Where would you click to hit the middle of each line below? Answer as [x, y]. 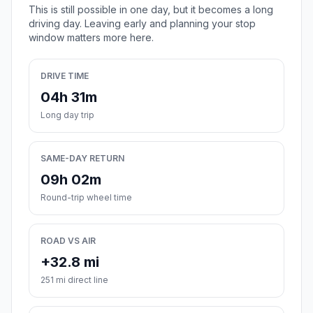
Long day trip [67, 115]
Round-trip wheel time [86, 198]
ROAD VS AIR [68, 241]
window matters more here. [91, 38]
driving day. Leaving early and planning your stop [142, 24]
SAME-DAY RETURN [82, 159]
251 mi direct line [74, 280]
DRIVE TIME [65, 76]
